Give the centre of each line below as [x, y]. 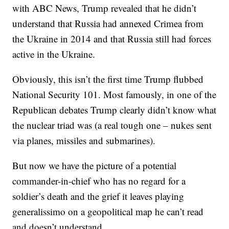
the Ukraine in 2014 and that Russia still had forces [112, 39]
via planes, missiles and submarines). [84, 141]
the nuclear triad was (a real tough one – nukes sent [112, 125]
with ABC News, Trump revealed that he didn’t [105, 8]
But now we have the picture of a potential [95, 166]
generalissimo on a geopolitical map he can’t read [108, 212]
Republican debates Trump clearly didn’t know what [114, 110]
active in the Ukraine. [54, 54]
